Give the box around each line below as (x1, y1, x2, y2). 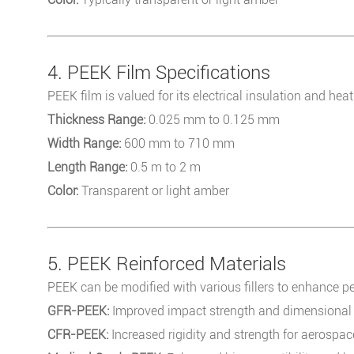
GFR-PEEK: (47, 303, 109, 318)
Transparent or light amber (78, 183, 229, 198)
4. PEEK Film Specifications (47, 61, 270, 84)
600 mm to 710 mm (121, 135, 235, 151)
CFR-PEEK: (47, 326, 108, 342)
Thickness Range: (47, 111, 145, 127)
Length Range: (47, 159, 127, 175)
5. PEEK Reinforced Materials (47, 252, 286, 275)
